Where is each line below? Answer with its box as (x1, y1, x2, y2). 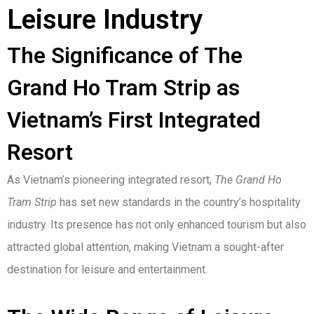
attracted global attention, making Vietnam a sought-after (7, 240, 284, 254)
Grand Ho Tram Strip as (7, 75, 240, 102)
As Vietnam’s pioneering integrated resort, (7, 173, 214, 187)
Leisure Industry (7, 4, 203, 36)
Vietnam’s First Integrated (7, 107, 261, 134)
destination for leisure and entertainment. (7, 263, 207, 277)
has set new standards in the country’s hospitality (57, 196, 301, 210)
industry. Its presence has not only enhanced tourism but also (7, 218, 306, 232)
